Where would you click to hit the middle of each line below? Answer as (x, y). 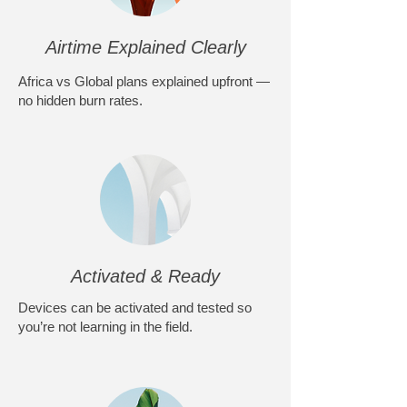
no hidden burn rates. (80, 101)
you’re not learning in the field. (105, 327)
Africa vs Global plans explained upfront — (144, 82)
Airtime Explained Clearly (145, 48)
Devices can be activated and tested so (135, 308)
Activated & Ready (145, 277)
